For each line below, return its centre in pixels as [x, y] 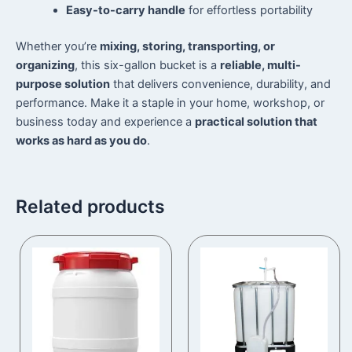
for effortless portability [249, 11]
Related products [90, 207]
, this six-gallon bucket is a [147, 66]
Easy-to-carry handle [125, 11]
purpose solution [63, 84]
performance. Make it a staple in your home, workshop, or [170, 103]
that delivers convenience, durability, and [220, 84]
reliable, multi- [260, 66]
